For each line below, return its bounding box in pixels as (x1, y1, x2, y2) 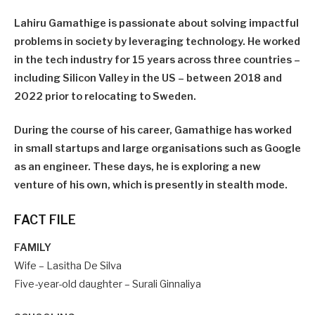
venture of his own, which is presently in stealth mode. (14, 179, 288, 192)
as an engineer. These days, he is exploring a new (14, 160, 261, 174)
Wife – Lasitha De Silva (14, 259, 122, 272)
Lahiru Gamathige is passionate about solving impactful (14, 17, 299, 30)
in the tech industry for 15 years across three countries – (14, 53, 300, 67)
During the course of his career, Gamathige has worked (14, 124, 292, 137)
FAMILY (14, 240, 51, 254)
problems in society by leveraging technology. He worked (14, 35, 300, 49)
